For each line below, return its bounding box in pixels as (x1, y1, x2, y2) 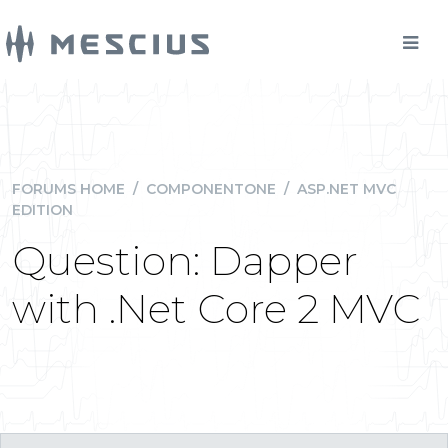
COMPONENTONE (146, 180, 276, 198)
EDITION (12, 201, 73, 219)
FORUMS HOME (12, 180, 125, 198)
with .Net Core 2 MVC (12, 284, 421, 333)
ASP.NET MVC (297, 180, 396, 198)
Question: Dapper (12, 236, 358, 285)
